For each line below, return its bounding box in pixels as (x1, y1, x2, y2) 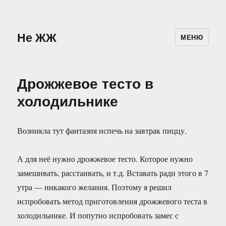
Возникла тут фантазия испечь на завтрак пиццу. (17, 125, 187, 136)
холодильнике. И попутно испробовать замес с (17, 210, 179, 220)
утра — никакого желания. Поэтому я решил (17, 182, 172, 192)
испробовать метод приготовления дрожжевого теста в (17, 196, 208, 206)
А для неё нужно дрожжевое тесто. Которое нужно (17, 153, 193, 164)
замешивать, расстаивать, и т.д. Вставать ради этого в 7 (17, 167, 209, 178)
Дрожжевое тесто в (17, 73, 154, 93)
